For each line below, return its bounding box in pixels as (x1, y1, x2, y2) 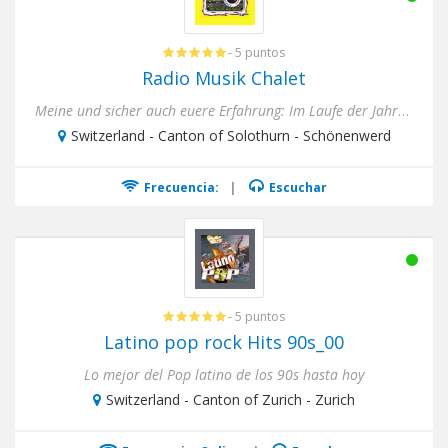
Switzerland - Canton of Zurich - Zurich (106, 390, 355, 409)
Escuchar (266, 179, 327, 196)
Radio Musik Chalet (142, 66, 306, 90)
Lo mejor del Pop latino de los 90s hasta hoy (84, 365, 364, 384)
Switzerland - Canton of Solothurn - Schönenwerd (70, 126, 391, 145)
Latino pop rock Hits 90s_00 (104, 330, 344, 354)
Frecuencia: (141, 179, 219, 196)
